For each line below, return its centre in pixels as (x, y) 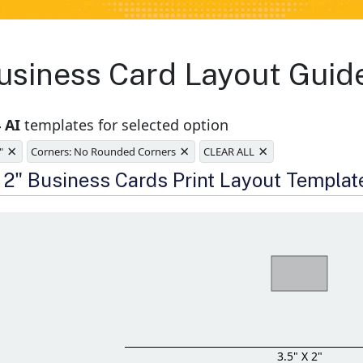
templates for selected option (125, 125)
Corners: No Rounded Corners (104, 152)
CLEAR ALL (229, 152)
